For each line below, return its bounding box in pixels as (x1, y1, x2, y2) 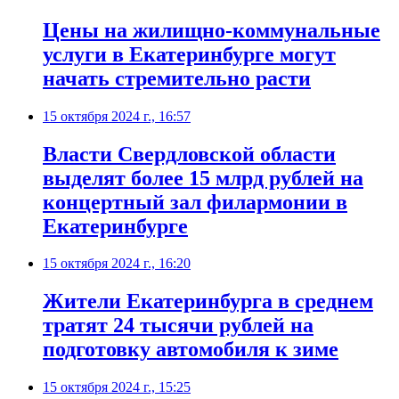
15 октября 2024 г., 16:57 (43, 108, 191, 124)
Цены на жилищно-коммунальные (43, 18, 380, 42)
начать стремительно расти (43, 66, 311, 90)
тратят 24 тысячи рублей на (43, 313, 313, 338)
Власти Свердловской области (43, 142, 336, 166)
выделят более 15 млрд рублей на (43, 166, 363, 190)
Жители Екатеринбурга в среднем (43, 289, 373, 313)
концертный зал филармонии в (43, 190, 347, 214)
